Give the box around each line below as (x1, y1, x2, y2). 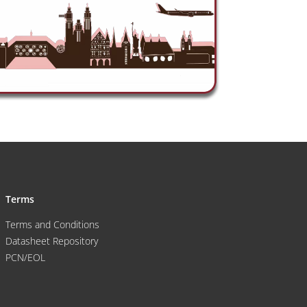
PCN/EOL (5, 250, 45, 264)
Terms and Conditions (5, 217, 99, 231)
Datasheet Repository (5, 234, 98, 247)
